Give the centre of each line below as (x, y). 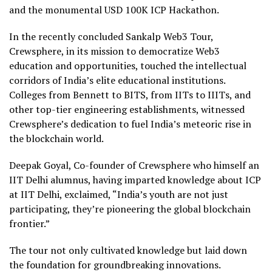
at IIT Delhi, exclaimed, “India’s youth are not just (119, 194)
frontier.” (29, 223)
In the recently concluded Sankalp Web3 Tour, (111, 36)
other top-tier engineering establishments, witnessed (127, 109)
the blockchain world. (56, 138)
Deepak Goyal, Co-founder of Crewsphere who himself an (134, 165)
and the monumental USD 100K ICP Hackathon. (114, 9)
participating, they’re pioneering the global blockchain (130, 209)
